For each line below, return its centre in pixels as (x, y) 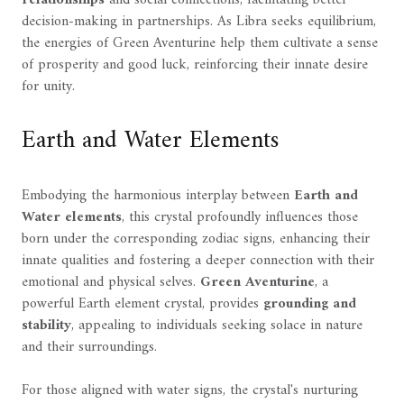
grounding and (310, 304)
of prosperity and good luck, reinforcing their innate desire (195, 65)
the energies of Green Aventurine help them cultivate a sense (200, 43)
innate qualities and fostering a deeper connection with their (198, 261)
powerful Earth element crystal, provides (142, 304)
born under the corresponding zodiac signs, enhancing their (196, 239)
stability (46, 326)
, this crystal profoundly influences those (240, 218)
